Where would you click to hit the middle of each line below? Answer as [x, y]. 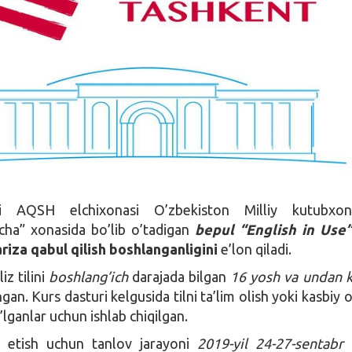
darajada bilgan [180, 276]
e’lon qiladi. [255, 249]
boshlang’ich [89, 276]
